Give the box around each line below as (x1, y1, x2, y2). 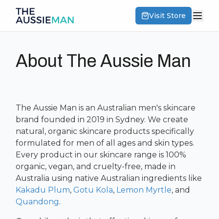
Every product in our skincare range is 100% (16, 150, 186, 159)
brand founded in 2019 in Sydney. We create (16, 115, 188, 124)
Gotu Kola (73, 185, 113, 195)
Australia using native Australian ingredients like (16, 174, 202, 183)
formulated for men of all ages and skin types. (16, 138, 194, 148)
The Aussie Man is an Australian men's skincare (16, 103, 196, 112)
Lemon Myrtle (116, 185, 172, 195)
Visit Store (149, 11, 186, 20)
